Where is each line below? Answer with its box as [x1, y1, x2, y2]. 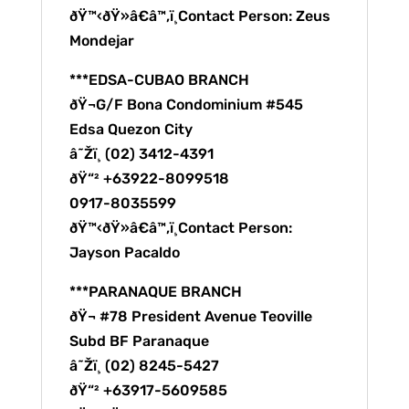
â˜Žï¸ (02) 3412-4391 [68, 145, 214, 163]
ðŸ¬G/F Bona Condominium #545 [68, 96, 303, 113]
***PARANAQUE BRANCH [68, 283, 242, 300]
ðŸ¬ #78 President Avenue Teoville [68, 308, 312, 325]
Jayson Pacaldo [68, 244, 180, 261]
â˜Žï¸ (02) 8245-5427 [68, 357, 219, 374]
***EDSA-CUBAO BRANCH [68, 71, 249, 89]
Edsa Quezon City [68, 121, 193, 138]
